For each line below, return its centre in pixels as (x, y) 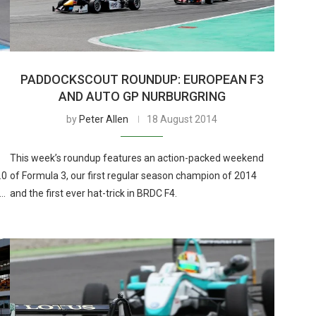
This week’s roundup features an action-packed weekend (136, 158)
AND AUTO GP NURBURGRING (142, 96)
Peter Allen (104, 119)
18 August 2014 (182, 119)
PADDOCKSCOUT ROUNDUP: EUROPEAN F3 (142, 79)
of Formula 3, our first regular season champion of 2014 (133, 175)
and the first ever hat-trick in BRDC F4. (93, 193)
